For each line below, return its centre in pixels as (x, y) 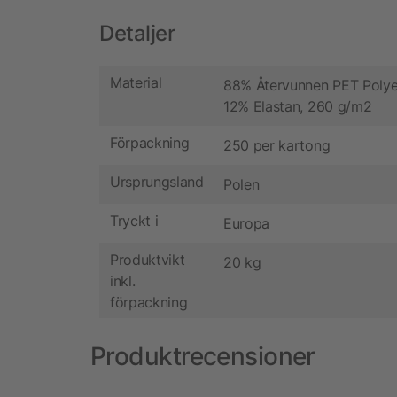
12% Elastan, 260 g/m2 (298, 107)
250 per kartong (277, 146)
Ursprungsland (157, 181)
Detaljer (137, 34)
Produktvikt (148, 259)
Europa (247, 224)
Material (136, 82)
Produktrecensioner (203, 357)
